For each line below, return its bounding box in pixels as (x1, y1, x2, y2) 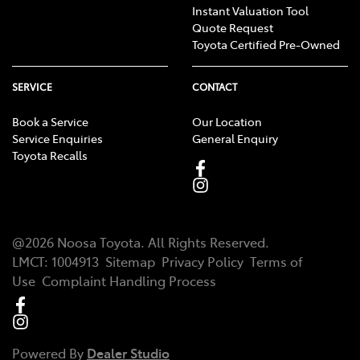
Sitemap (105, 252, 155, 270)
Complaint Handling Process (42, 271, 216, 289)
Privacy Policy (162, 252, 243, 270)
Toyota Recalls (12, 146, 88, 163)
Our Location (192, 112, 262, 129)
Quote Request (192, 18, 273, 35)
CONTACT (192, 80, 237, 93)
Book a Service (12, 112, 88, 129)
